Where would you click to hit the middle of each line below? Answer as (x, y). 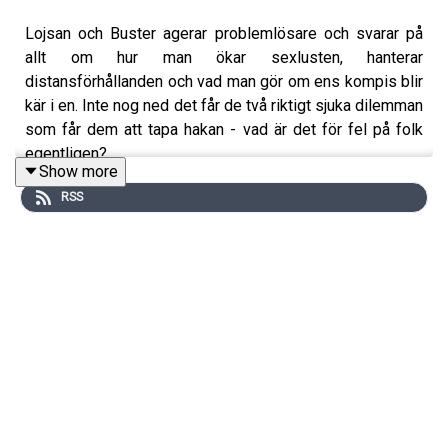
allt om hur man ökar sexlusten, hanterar (224, 57)
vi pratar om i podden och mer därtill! (154, 257)
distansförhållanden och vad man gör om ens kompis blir (224, 81)
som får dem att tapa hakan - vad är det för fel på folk (224, 129)
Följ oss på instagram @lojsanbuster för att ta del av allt (224, 233)
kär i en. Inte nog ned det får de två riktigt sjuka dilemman (224, 105)
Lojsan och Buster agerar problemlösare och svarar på (224, 33)
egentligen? (68, 153)
